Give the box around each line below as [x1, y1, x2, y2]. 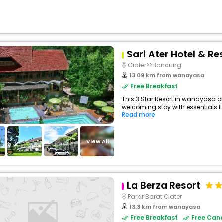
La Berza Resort [126, 179, 203, 192]
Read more [121, 111, 155, 119]
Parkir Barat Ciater [127, 192, 182, 201]
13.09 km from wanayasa [129, 71, 204, 79]
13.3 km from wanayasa [129, 203, 200, 211]
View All [86, 137, 109, 145]
